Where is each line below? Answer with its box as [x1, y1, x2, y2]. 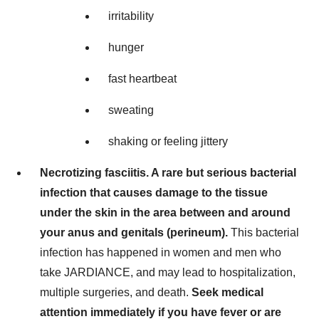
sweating [108, 103, 154, 116]
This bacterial [231, 226, 299, 239]
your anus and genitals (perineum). [40, 226, 231, 239]
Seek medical [189, 286, 263, 298]
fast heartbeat [108, 72, 177, 85]
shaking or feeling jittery [108, 135, 228, 147]
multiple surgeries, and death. [40, 286, 189, 298]
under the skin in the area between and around [40, 206, 291, 219]
